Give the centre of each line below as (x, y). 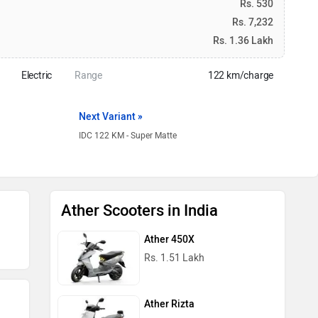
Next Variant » (111, 117)
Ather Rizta (169, 305)
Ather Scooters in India (139, 210)
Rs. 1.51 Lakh (174, 258)
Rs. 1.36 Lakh (243, 41)
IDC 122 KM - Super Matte (128, 136)
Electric (37, 76)
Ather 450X (169, 239)
